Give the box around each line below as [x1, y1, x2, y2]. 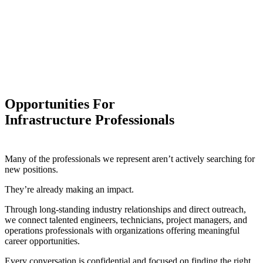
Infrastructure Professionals [5, 112, 174, 127]
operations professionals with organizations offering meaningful [5, 225, 240, 235]
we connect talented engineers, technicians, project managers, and [5, 215, 247, 225]
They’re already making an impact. [5, 184, 134, 194]
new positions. [5, 164, 58, 174]
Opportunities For [5, 96, 115, 112]
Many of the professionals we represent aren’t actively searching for [5, 154, 255, 164]
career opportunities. [5, 236, 80, 246]
